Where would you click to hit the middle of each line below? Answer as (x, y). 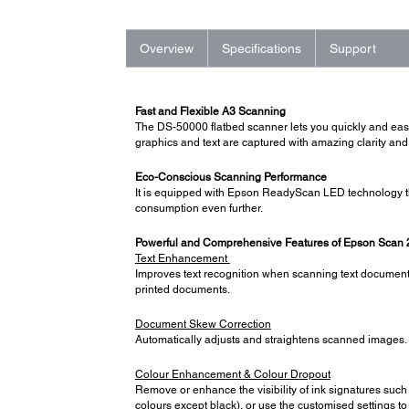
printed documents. (184, 289)
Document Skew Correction (203, 324)
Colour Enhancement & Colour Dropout (232, 374)
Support (352, 48)
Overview (166, 48)
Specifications (261, 48)
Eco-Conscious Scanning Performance (231, 177)
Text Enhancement (182, 258)
